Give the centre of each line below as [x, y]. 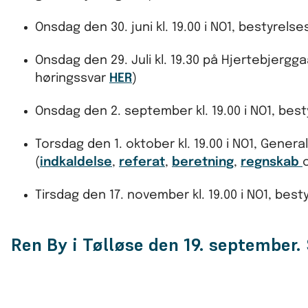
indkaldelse [76, 162]
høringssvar [72, 78]
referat [142, 162]
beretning [203, 162]
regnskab [270, 162]
